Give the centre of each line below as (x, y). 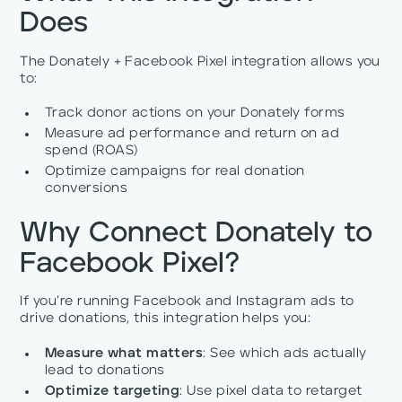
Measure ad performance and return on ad (192, 135)
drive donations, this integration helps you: (166, 319)
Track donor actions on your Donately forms (195, 114)
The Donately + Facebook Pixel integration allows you (200, 62)
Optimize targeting (112, 392)
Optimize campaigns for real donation (175, 172)
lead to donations (105, 371)
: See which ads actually (285, 354)
